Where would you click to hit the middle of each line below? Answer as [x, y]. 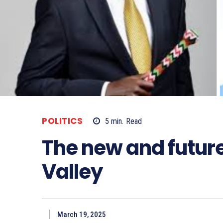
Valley [72, 172]
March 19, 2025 [82, 215]
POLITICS [62, 121]
